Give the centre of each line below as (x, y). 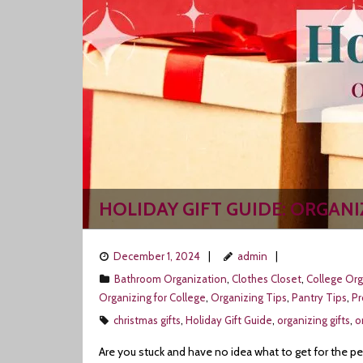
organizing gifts (314, 320)
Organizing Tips (249, 297)
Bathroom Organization (171, 279)
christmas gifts (147, 320)
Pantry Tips (319, 297)
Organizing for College (152, 297)
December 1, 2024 (157, 256)
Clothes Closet (267, 279)
